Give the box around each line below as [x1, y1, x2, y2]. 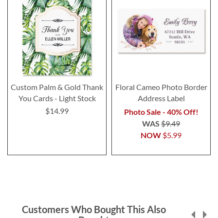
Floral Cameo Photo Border [115, 82, 207, 91]
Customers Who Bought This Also [21, 203, 166, 215]
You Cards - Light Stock [18, 93, 96, 103]
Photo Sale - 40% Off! [124, 107, 199, 116]
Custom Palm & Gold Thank [11, 82, 103, 91]
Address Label [137, 93, 185, 103]
